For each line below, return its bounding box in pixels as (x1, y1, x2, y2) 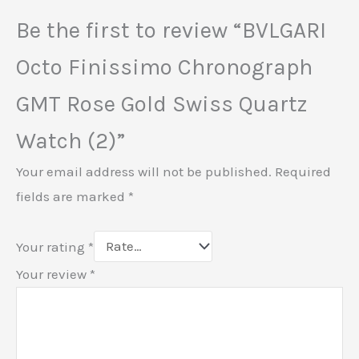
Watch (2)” (16, 127, 125, 154)
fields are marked (16, 188, 128, 204)
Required (275, 163, 331, 179)
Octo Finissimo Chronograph (16, 53, 313, 80)
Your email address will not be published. (16, 163, 272, 179)
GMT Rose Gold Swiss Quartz (16, 90, 307, 117)
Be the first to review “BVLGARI (16, 16, 326, 43)
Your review (16, 265, 90, 282)
